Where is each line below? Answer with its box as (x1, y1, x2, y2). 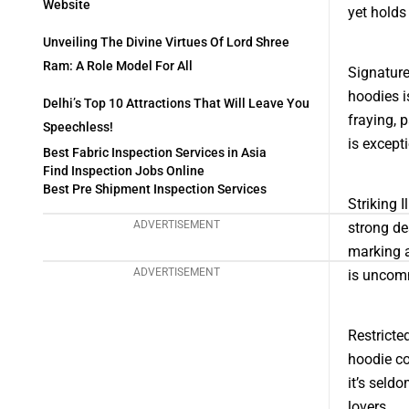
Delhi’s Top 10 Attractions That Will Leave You (43, 96, 309, 111)
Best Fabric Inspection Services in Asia (43, 145, 267, 161)
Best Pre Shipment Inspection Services (43, 182, 267, 197)
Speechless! (43, 120, 113, 135)
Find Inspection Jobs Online (43, 163, 204, 179)
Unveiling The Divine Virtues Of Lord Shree (43, 35, 289, 50)
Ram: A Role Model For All (43, 58, 193, 74)
